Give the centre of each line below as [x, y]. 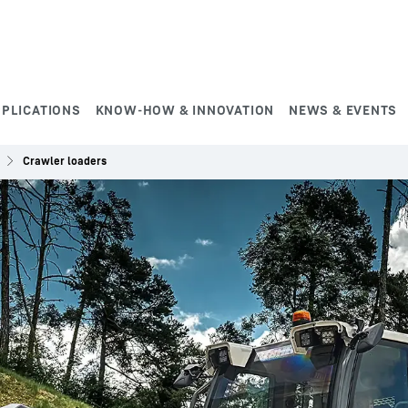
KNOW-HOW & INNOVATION [185, 110]
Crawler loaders [65, 161]
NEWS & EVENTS [343, 110]
